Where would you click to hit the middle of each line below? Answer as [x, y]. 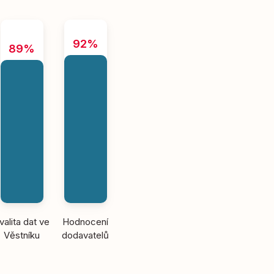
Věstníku [22, 235]
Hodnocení [86, 222]
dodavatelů [86, 235]
